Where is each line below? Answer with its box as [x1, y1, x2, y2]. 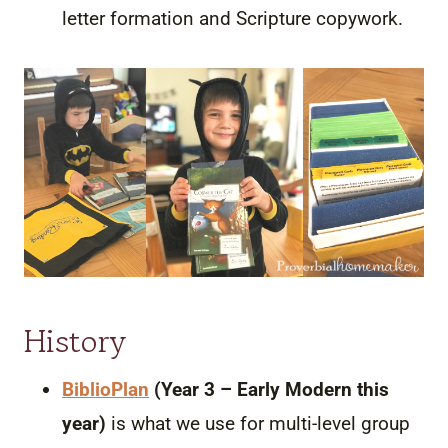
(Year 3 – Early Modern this [149, 377, 389, 401]
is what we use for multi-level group [106, 411, 410, 435]
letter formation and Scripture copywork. [62, 6, 408, 30]
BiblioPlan [62, 377, 149, 401]
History [24, 317, 126, 364]
